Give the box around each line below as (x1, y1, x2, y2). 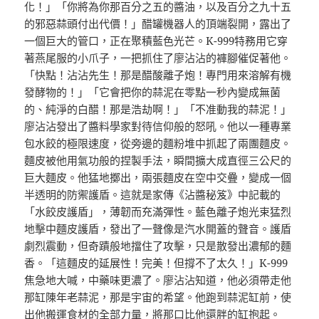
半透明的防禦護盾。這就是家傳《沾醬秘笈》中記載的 (24, 187, 281, 202)
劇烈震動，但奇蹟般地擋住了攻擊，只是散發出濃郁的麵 (24, 239, 292, 253)
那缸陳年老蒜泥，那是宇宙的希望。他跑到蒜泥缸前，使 (24, 290, 292, 305)
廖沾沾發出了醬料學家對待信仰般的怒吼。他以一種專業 (24, 119, 292, 134)
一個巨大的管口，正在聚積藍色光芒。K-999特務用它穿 (24, 33, 288, 48)
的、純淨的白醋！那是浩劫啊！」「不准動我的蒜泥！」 (24, 102, 292, 117)
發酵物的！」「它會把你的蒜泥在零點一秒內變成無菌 (24, 85, 281, 100)
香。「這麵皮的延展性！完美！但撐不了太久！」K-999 (24, 256, 288, 271)
